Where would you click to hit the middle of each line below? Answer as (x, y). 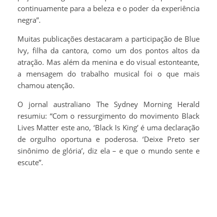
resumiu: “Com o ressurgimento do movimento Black (108, 116)
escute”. (30, 163)
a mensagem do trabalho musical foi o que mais (108, 74)
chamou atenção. (46, 85)
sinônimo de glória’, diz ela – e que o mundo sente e (108, 151)
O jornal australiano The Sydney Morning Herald (108, 104)
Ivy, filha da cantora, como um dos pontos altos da (108, 51)
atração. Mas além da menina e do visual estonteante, (108, 62)
